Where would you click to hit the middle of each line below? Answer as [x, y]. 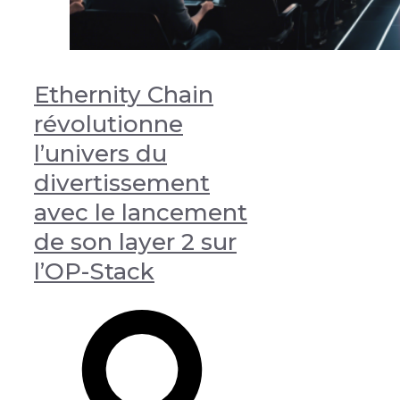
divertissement [122, 183]
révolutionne [108, 124]
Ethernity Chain [124, 94]
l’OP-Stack [94, 271]
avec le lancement [141, 212]
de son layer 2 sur [135, 242]
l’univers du [100, 153]
